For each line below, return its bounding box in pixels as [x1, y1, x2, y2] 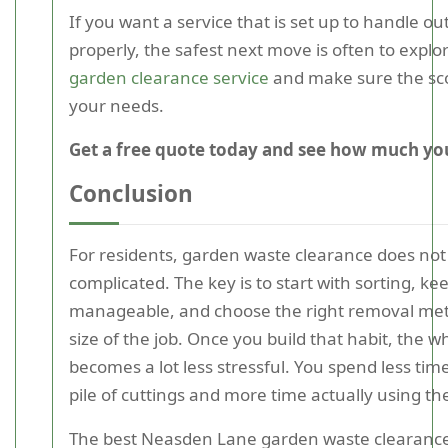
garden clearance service [69, 66, 269, 89]
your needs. [69, 94, 164, 117]
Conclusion [69, 178, 193, 209]
